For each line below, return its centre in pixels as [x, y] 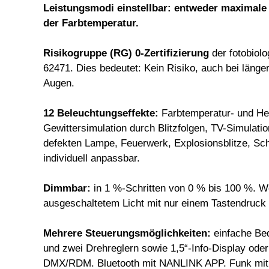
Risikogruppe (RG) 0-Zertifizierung [128, 53]
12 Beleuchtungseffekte [99, 113]
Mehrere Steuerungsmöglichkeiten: [127, 233]
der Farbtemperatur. [91, 23]
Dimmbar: [67, 188]
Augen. [59, 83]
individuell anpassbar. [92, 158]
